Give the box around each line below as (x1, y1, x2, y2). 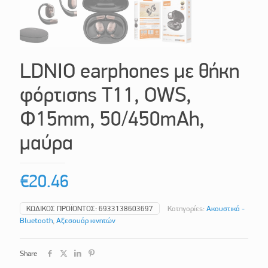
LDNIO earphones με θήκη (20, 59, 239, 83)
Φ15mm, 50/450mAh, (20, 106, 205, 131)
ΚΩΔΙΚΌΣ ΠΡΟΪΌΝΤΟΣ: (26, 204, 99, 214)
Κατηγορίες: (167, 204, 206, 214)
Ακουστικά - (206, 204, 245, 214)
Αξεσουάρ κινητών (56, 216, 115, 226)
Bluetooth (20, 216, 53, 226)
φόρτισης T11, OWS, (20, 83, 191, 107)
